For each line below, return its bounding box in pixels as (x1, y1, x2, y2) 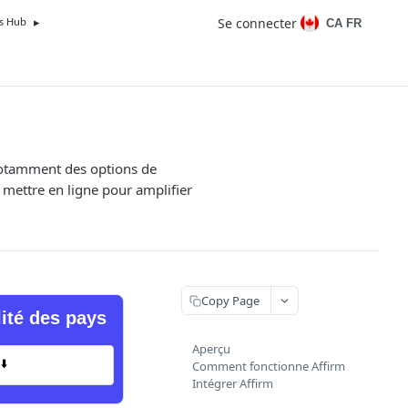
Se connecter (218, 14, 297, 32)
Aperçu (192, 341, 230, 357)
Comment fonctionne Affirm (192, 358, 345, 374)
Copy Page (201, 291, 260, 309)
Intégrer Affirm (192, 375, 273, 392)
